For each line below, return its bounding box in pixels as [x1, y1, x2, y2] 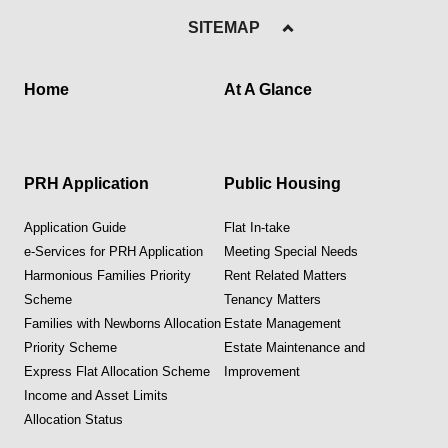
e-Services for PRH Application [24, 243, 203, 259]
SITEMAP [188, 18, 260, 36]
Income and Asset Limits [24, 387, 168, 403]
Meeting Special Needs [224, 243, 358, 259]
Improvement [224, 363, 300, 379]
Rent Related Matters [224, 267, 347, 283]
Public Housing [224, 174, 341, 192]
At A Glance [224, 80, 312, 98]
